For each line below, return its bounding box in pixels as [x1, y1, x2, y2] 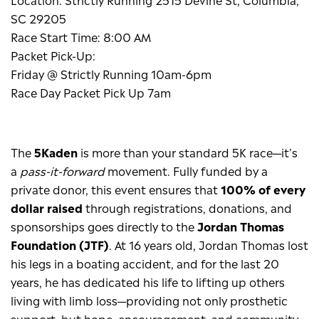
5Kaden [34, 143, 78, 160]
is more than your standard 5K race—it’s [78, 143, 298, 160]
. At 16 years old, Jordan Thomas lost [109, 236, 308, 253]
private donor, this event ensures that [11, 180, 221, 197]
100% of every [221, 180, 305, 197]
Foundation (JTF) [11, 236, 109, 253]
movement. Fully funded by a [105, 162, 268, 179]
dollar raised [11, 199, 83, 216]
